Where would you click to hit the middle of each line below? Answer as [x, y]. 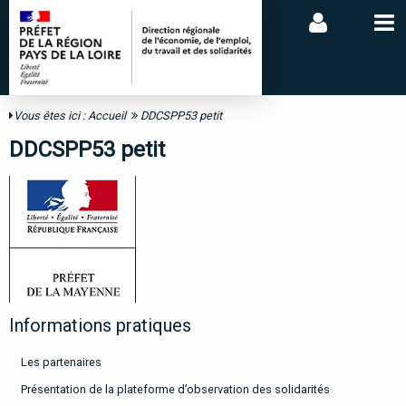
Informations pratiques [100, 326]
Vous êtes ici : [51, 116]
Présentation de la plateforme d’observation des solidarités [175, 390]
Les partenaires [61, 362]
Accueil [107, 116]
